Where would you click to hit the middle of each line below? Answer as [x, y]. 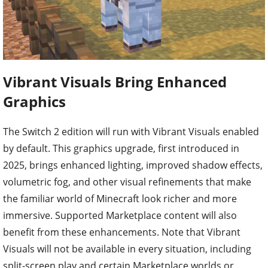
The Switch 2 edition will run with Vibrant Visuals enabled [131, 131]
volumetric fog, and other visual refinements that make [127, 182]
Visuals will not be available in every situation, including [127, 249]
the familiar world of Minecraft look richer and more [120, 198]
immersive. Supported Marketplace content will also [120, 215]
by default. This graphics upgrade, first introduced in [121, 148]
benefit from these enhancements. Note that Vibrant [122, 232]
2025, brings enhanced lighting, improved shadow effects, [133, 165]
